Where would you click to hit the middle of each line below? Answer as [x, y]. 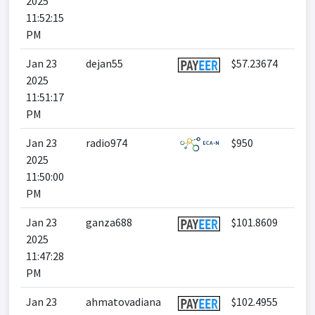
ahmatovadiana [123, 302]
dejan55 [104, 63]
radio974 [107, 143]
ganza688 [109, 222]
